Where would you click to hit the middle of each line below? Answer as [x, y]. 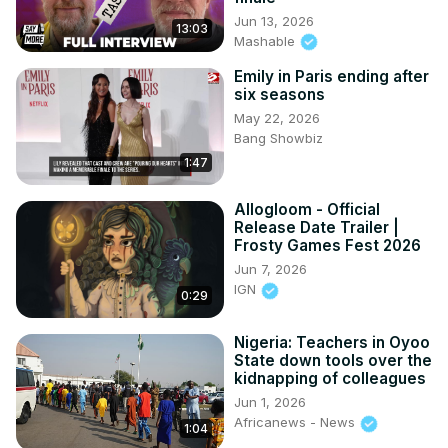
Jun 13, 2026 [274, 20]
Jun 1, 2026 [270, 402]
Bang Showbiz [278, 138]
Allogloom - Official [307, 210]
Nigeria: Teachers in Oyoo [332, 343]
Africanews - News [296, 422]
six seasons [279, 95]
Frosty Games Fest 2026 [327, 246]
